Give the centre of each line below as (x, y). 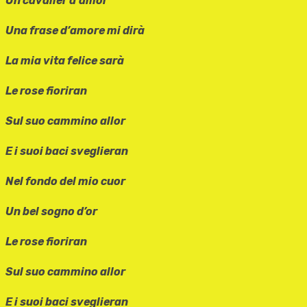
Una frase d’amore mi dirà (75, 31)
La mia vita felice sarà (65, 61)
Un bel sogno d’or (51, 212)
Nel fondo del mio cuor (65, 182)
